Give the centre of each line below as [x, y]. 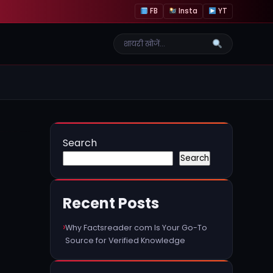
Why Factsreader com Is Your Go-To [136, 228]
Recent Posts [111, 203]
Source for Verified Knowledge [125, 240]
